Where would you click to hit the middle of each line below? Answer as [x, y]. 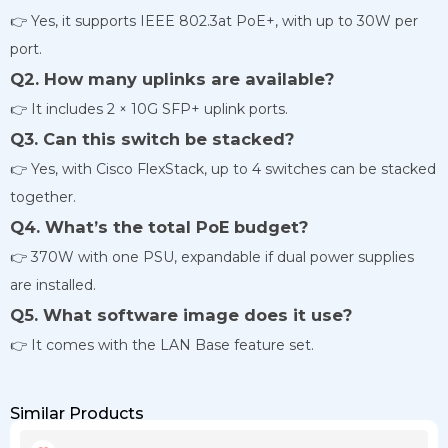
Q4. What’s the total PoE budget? [159, 226]
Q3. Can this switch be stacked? [152, 138]
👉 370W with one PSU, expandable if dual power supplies [212, 256]
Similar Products [77, 413]
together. [43, 196]
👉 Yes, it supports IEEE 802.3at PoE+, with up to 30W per [214, 20]
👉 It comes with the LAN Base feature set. [162, 344]
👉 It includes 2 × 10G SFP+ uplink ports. [149, 108]
